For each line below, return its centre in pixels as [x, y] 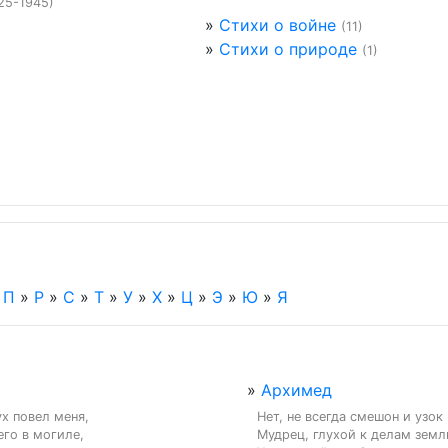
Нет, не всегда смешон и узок [350, 416]
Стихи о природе [287, 49]
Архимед [296, 389]
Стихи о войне [277, 25]
